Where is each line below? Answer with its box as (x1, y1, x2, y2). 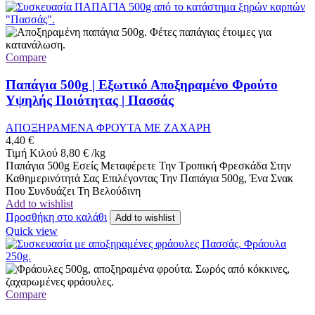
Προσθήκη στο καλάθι (6, 210, 107, 223)
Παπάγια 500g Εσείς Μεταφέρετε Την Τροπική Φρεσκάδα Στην (6, 159, 291, 172)
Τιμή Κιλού (6, 146, 58, 159)
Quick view (6, 224, 58, 237)
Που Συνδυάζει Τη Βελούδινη (6, 184, 141, 197)
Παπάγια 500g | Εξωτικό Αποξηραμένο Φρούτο (6, 77, 278, 92)
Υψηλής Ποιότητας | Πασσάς (6, 92, 174, 108)
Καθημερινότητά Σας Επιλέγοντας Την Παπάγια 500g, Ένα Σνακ (6, 172, 293, 184)
